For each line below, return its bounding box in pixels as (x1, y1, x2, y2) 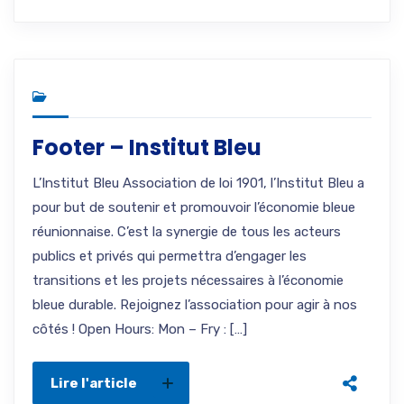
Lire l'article (50, 375, 137, 391)
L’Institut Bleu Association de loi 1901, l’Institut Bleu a (32, 175, 364, 191)
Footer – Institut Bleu (32, 133, 262, 162)
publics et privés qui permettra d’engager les (32, 248, 307, 264)
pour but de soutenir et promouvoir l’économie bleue (32, 199, 355, 216)
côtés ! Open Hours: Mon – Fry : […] (32, 321, 247, 337)
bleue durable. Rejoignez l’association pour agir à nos (32, 297, 357, 313)
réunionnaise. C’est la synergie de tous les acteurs (32, 224, 341, 240)
